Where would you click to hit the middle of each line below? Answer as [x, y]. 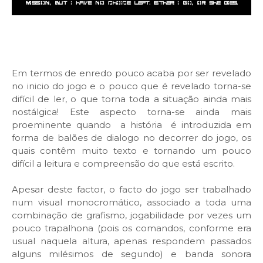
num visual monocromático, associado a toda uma [131, 202]
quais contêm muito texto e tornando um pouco [131, 150]
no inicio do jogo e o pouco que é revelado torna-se [131, 86]
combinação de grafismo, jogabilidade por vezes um [131, 215]
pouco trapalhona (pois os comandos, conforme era [131, 228]
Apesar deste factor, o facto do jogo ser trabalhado [131, 189]
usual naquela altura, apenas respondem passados [131, 241]
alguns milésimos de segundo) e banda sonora [131, 254]
